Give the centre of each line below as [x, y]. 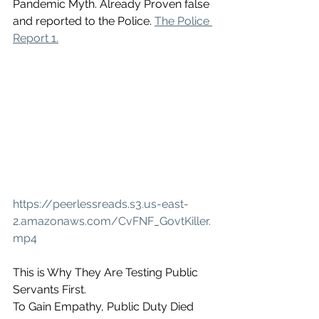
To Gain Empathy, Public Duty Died [105, 307]
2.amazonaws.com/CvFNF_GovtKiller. [112, 221]
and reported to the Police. [84, 21]
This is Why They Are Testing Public [107, 273]
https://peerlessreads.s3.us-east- [101, 204]
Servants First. [51, 290]
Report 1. [36, 38]
